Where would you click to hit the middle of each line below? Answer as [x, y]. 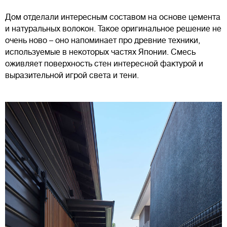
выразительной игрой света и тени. [73, 76]
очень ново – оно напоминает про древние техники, [103, 41]
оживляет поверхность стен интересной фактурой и [104, 64]
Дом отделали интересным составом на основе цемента [113, 17]
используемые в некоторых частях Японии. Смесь [100, 52]
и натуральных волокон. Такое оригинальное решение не [113, 29]
